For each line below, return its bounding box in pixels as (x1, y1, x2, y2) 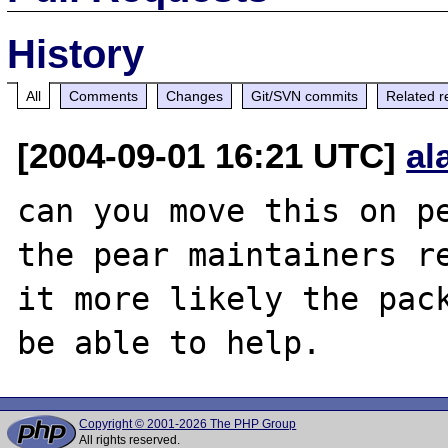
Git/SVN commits (251, 87, 359, 104)
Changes (166, 87, 224, 104)
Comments (69, 87, 139, 104)
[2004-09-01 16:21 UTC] (17, 135, 407, 175)
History (7, 31, 145, 76)
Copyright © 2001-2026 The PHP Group (79, 417, 297, 431)
